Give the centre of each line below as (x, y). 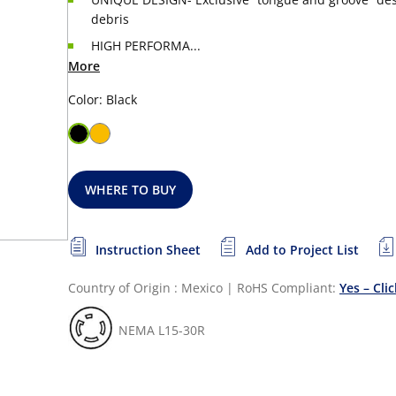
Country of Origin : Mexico (145, 288)
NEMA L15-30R (162, 330)
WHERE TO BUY (131, 190)
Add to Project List (302, 250)
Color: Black (103, 99)
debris (110, 19)
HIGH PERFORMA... (146, 46)
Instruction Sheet (148, 250)
